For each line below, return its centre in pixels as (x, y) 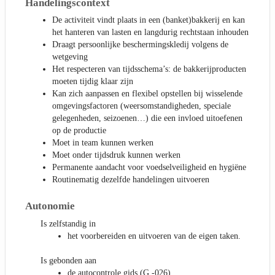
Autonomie (50, 206)
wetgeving (70, 57)
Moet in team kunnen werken (103, 143)
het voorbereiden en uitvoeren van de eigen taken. (154, 236)
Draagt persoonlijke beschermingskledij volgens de (140, 45)
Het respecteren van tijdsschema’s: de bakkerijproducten (149, 69)
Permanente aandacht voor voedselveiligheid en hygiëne (149, 168)
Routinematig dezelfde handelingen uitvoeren (131, 180)
